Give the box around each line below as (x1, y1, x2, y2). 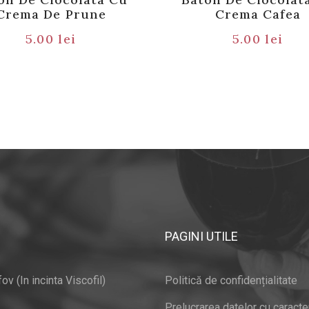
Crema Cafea (215, 6, 301, 22)
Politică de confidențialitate (165, 273, 297, 287)
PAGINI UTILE (165, 228, 238, 243)
